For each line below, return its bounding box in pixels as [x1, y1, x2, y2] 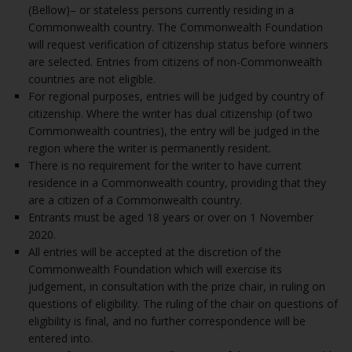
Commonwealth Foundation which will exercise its [28, 262, 282, 277]
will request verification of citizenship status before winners [28, 37, 328, 52]
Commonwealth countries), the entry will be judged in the [28, 123, 320, 138]
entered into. [28, 331, 93, 346]
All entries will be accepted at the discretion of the [28, 244, 281, 259]
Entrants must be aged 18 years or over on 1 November [28, 210, 313, 225]
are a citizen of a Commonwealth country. [28, 192, 242, 207]
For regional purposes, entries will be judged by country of [28, 89, 324, 104]
